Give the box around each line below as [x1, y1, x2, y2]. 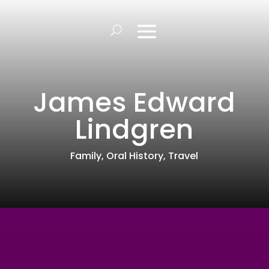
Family [70, 148, 102, 163]
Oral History [106, 148, 164, 163]
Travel [168, 148, 199, 163]
